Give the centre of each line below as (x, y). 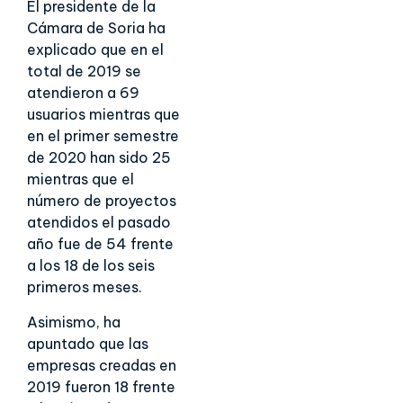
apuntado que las (88, 343)
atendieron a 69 (83, 93)
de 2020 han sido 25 (99, 158)
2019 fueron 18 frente (101, 386)
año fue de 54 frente (100, 244)
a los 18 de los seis (91, 266)
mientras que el (81, 179)
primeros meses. (85, 287)
